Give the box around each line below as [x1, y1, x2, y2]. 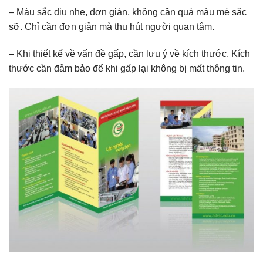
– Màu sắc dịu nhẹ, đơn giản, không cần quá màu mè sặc [9, 7, 247, 18]
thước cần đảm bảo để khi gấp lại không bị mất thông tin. [9, 63, 245, 74]
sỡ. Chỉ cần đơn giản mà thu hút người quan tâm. [9, 22, 214, 32]
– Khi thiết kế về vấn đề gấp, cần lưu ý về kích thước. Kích [9, 49, 250, 59]
